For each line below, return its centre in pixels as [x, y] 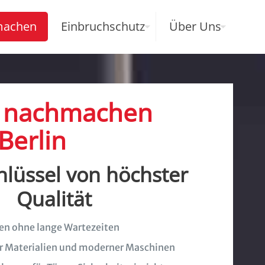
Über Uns [195, 26]
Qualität [54, 199]
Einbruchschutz [103, 26]
